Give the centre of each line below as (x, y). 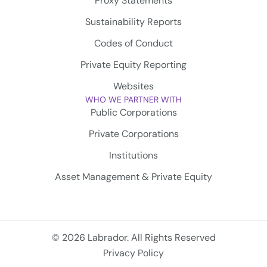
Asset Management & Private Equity (133, 177)
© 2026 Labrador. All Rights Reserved (133, 238)
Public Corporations (133, 113)
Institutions (133, 156)
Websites (133, 86)
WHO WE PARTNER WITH (133, 100)
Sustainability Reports (133, 22)
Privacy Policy (133, 253)
